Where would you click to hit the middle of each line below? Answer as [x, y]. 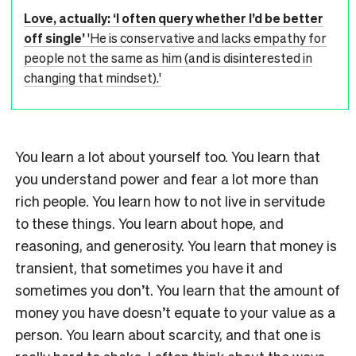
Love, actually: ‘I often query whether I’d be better [174, 17]
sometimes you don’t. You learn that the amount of [178, 289]
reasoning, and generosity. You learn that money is [176, 245]
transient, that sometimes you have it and [149, 267]
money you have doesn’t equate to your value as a [175, 311]
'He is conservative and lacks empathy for [207, 37]
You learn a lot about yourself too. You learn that [168, 156]
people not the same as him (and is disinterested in [168, 57]
